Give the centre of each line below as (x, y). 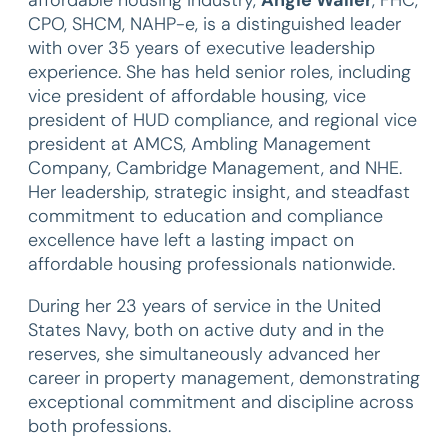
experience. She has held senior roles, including (219, 72)
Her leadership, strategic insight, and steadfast (219, 192)
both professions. (99, 426)
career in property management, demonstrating (224, 378)
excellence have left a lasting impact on (191, 240)
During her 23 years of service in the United (204, 306)
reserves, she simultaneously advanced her (204, 354)
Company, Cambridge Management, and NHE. (215, 168)
